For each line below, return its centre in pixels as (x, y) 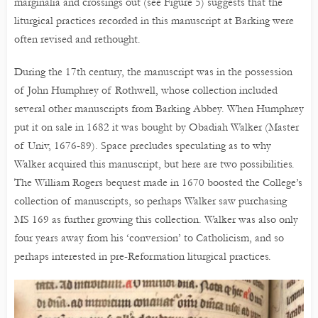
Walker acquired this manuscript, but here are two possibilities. (154, 164)
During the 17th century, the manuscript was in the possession (153, 72)
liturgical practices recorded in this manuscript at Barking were (154, 21)
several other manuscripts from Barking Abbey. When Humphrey (159, 109)
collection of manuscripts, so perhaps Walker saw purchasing (150, 201)
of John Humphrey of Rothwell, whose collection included (146, 91)
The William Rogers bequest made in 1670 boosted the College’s (158, 183)
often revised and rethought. (77, 39)
